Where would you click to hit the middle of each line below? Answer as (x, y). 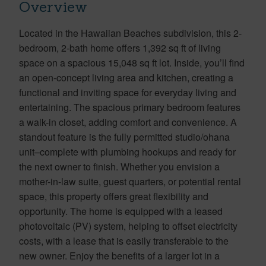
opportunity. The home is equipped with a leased (121, 211)
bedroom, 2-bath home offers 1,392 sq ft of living (120, 47)
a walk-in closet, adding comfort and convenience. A (128, 122)
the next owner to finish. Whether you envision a (119, 166)
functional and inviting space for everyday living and (128, 92)
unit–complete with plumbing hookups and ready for (127, 151)
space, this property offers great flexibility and (114, 196)
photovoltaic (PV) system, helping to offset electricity (128, 226)
